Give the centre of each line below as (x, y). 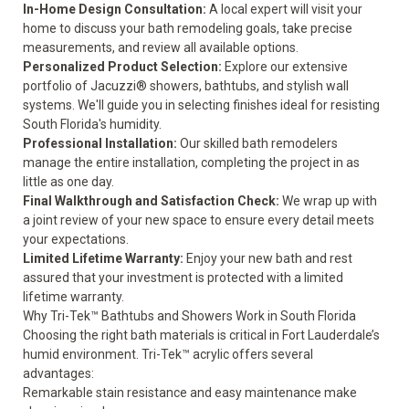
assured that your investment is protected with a (163, 278)
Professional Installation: (100, 143)
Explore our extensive (285, 67)
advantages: (58, 373)
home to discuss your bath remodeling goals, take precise (188, 28)
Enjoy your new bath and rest (268, 258)
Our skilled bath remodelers (257, 143)
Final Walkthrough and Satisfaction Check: (151, 201)
